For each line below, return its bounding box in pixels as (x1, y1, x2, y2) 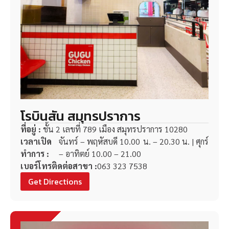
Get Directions (28, 175, 82, 188)
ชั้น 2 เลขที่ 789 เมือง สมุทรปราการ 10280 (43, 124, 188, 135)
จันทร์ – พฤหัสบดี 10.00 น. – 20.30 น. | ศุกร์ (58, 136, 209, 147)
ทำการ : (20, 148, 49, 159)
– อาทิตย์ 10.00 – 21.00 (58, 148, 141, 159)
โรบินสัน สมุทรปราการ (20, 106, 141, 126)
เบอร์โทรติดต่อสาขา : (20, 161, 97, 172)
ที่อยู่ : (20, 124, 41, 135)
